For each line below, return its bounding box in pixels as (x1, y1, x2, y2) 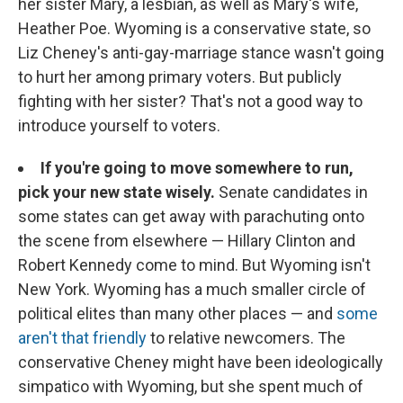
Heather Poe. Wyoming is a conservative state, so (18, 19, 371, 39)
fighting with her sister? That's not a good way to (18, 92, 363, 112)
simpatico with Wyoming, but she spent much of (18, 377, 363, 397)
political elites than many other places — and (18, 304, 336, 324)
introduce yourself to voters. (18, 116, 220, 136)
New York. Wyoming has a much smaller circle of (18, 280, 366, 300)
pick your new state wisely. (18, 183, 215, 202)
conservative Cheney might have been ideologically (18, 353, 383, 372)
